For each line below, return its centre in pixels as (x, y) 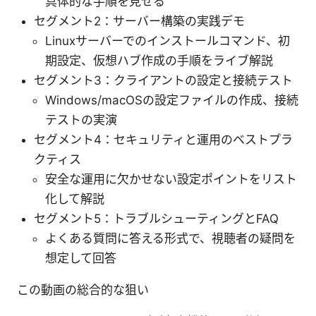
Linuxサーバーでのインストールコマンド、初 (168, 41)
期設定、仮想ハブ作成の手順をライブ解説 (159, 60)
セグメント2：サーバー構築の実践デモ (139, 21)
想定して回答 (81, 258)
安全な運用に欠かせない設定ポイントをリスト (171, 179)
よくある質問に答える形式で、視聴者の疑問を (170, 238)
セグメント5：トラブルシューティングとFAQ (156, 218)
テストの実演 (81, 120)
